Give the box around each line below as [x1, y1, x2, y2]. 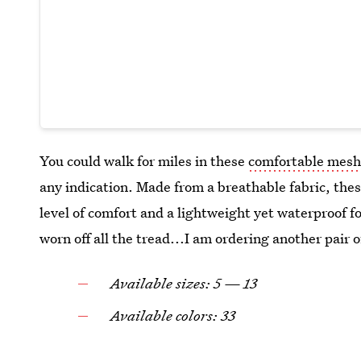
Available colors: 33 [110, 305, 236, 325]
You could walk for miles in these [39, 151, 249, 170]
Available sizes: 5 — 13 [110, 273, 258, 293]
